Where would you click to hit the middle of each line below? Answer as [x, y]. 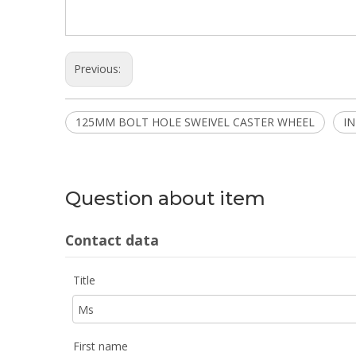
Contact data [112, 240]
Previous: [99, 69]
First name [101, 346]
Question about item [165, 198]
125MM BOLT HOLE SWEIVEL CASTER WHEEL [195, 122]
